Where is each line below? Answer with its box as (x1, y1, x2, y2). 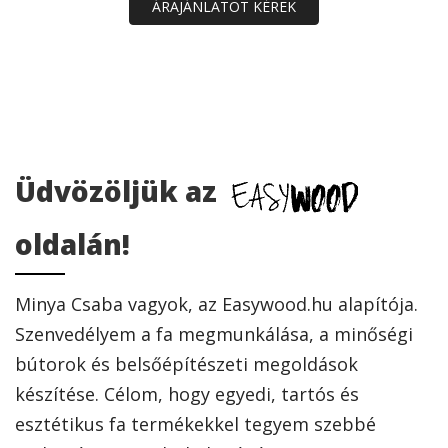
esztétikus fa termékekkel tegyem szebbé (15, 412, 376, 437)
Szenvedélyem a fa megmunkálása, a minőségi (15, 322, 413, 347)
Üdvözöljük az (15, 172, 224, 211)
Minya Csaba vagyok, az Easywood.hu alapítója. (15, 292, 418, 317)
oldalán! (15, 225, 130, 264)
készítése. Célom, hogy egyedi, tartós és (15, 382, 359, 407)
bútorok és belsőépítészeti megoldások (15, 352, 358, 377)
